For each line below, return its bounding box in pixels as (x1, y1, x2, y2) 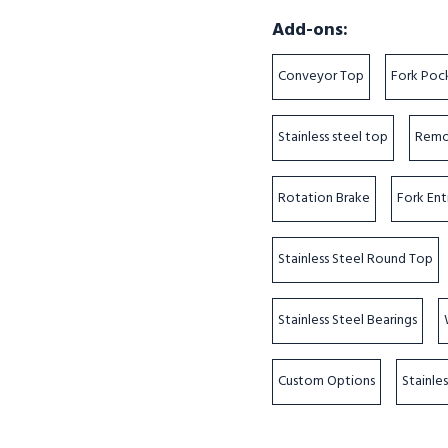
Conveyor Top (278, 65, 365, 88)
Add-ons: (272, 16, 349, 45)
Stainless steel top (278, 126, 389, 149)
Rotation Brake (278, 187, 371, 210)
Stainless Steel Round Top (278, 248, 434, 271)
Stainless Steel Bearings (278, 309, 418, 332)
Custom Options (278, 370, 376, 393)
